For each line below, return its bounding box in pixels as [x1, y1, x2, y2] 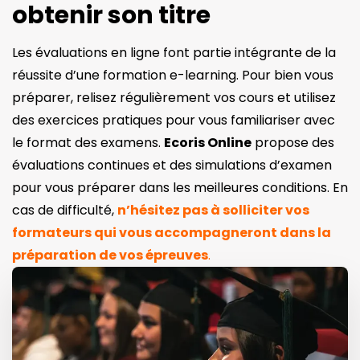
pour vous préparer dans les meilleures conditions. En [12, 178, 348, 197]
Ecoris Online [164, 133, 252, 152]
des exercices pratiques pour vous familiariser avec [12, 110, 335, 129]
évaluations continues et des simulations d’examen [12, 155, 332, 174]
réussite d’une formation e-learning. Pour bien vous [12, 65, 333, 84]
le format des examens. [12, 133, 164, 152]
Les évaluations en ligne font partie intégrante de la [12, 43, 336, 62]
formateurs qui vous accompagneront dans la [12, 223, 331, 242]
